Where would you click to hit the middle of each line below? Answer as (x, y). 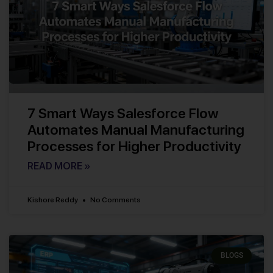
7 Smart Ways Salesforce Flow (123, 114)
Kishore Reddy (53, 200)
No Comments (115, 200)
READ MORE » (59, 166)
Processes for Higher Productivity (134, 147)
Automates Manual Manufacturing (136, 130)
